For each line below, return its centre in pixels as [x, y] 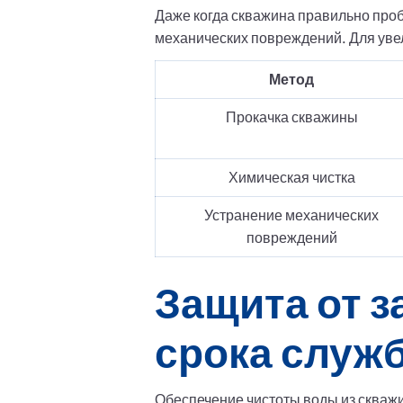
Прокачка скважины [291, 117]
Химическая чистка [291, 177]
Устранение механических [291, 215]
